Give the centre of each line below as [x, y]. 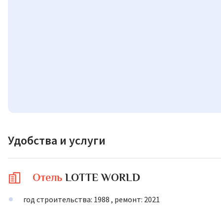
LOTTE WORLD [103, 177]
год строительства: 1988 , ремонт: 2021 [92, 199]
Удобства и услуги [57, 140]
